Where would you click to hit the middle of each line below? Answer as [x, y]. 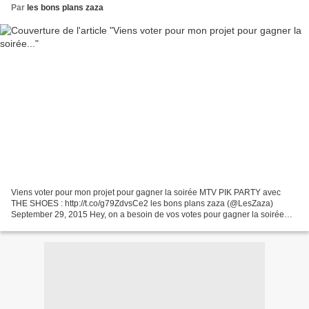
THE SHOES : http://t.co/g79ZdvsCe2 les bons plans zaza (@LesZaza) [142, 203]
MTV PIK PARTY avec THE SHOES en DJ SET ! [100, 225]
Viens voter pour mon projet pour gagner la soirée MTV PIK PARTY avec [146, 192]
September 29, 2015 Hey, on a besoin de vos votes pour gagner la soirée [148, 214]
